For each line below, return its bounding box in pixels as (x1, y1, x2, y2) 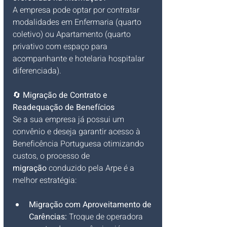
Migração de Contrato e (23, 89, 109, 102)
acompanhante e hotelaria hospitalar (13, 53, 146, 65)
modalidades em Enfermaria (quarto (13, 16, 143, 29)
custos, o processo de (13, 150, 92, 163)
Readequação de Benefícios (13, 101, 115, 114)
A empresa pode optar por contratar (13, 4, 141, 17)
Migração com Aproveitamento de (29, 199, 154, 211)
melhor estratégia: (13, 174, 77, 187)
